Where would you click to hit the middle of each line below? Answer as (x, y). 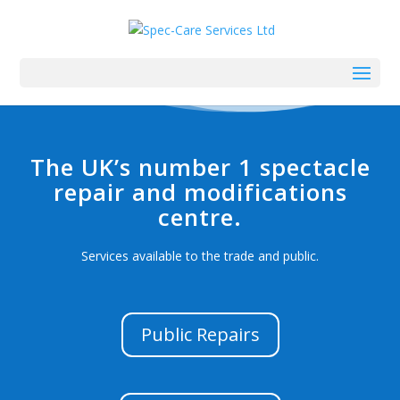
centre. (200, 217)
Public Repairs (200, 334)
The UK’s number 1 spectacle (200, 167)
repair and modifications (200, 192)
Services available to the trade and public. (200, 255)
